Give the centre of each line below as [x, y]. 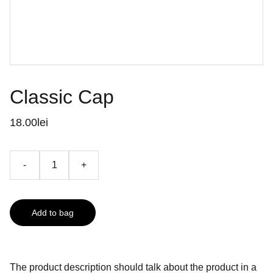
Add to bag [53, 213]
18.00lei [29, 122]
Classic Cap [62, 97]
